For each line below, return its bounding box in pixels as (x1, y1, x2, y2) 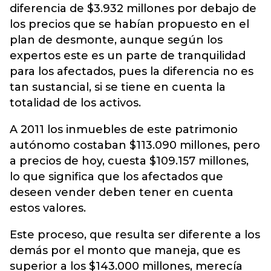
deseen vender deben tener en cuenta (10, 186, 233, 199)
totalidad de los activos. (10, 96, 141, 109)
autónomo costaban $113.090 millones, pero (10, 139, 260, 152)
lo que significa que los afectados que (10, 170, 223, 183)
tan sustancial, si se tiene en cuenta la (10, 80, 226, 94)
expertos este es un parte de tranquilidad (10, 49, 246, 62)
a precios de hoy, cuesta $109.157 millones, (10, 154, 249, 168)
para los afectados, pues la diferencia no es (10, 65, 253, 78)
